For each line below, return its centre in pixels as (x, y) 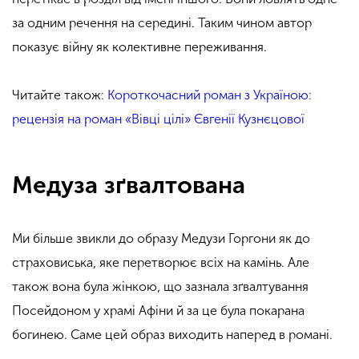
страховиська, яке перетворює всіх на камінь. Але (161, 262)
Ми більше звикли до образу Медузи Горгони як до (161, 238)
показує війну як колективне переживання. (139, 46)
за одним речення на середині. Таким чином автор (162, 22)
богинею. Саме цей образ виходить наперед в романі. (174, 334)
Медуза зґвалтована (129, 186)
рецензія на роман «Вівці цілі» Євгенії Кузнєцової (158, 119)
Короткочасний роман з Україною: (210, 95)
